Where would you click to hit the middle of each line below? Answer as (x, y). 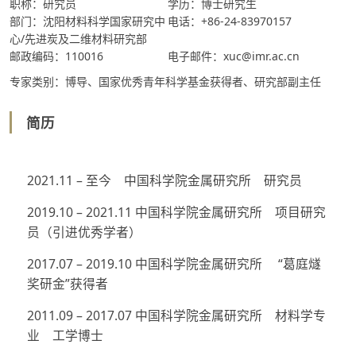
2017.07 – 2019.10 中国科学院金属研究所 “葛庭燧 (174, 264)
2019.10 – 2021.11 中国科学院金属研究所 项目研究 (176, 213)
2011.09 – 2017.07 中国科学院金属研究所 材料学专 (176, 316)
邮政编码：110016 (56, 56)
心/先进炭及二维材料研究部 (78, 39)
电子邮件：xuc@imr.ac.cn (233, 56)
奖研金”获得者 (67, 284)
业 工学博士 (65, 336)
